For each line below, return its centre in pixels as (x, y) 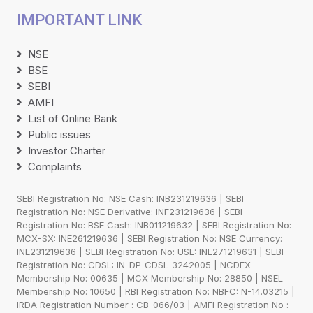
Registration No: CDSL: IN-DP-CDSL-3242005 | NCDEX (134, 264)
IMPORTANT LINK (79, 20)
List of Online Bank (73, 118)
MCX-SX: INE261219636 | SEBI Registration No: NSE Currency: (150, 238)
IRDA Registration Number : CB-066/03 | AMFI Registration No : (153, 304)
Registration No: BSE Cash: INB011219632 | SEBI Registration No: (154, 225)
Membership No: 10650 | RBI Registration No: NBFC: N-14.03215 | (156, 291)
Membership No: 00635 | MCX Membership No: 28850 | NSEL (150, 278)
